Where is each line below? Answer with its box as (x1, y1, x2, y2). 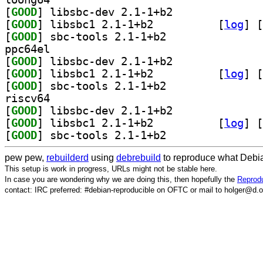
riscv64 (5, 92, 50, 104)
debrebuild (116, 152, 161, 163)
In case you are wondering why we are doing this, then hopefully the (5, 174, 237, 184)
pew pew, (5, 152, 46, 163)
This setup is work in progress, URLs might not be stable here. (5, 164, 217, 173)
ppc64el (5, 42, 50, 55)
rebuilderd (46, 152, 89, 163)
